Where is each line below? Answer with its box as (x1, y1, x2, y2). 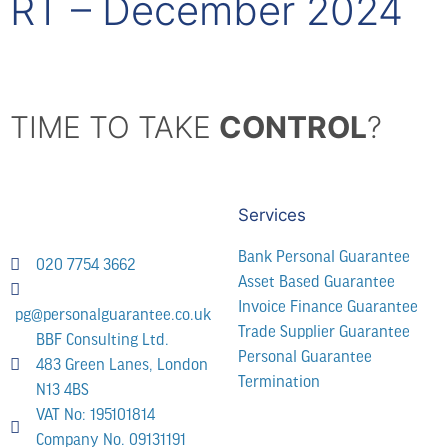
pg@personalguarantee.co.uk (15, 306, 211, 324)
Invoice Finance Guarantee (238, 298, 418, 316)
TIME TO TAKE (10, 109, 219, 146)
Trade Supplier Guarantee (238, 323, 410, 341)
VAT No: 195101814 (36, 406, 156, 424)
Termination (238, 373, 320, 391)
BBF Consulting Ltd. (36, 331, 170, 349)
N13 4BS (36, 381, 90, 399)
